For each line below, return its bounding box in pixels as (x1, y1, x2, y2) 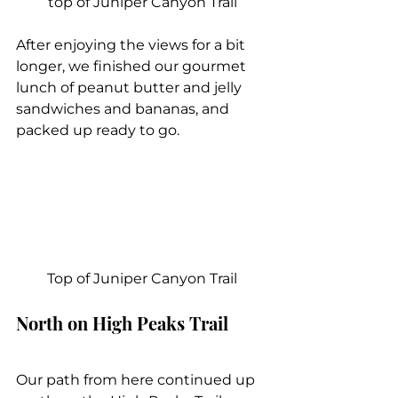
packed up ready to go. (16, 121, 179, 139)
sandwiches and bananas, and (16, 99, 233, 117)
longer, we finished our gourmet (16, 57, 250, 75)
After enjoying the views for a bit (16, 36, 249, 53)
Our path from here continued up (16, 370, 259, 388)
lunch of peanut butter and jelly (16, 78, 245, 96)
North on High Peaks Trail (16, 310, 228, 335)
